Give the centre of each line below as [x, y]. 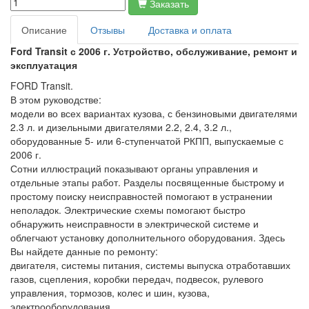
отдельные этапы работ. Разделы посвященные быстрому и [147, 182]
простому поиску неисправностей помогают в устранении [141, 196]
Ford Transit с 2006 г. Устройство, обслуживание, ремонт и [154, 51]
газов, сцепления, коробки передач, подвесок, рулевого [137, 279]
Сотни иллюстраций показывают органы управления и [134, 168]
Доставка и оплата [190, 30]
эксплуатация [44, 65]
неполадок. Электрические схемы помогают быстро [128, 210]
